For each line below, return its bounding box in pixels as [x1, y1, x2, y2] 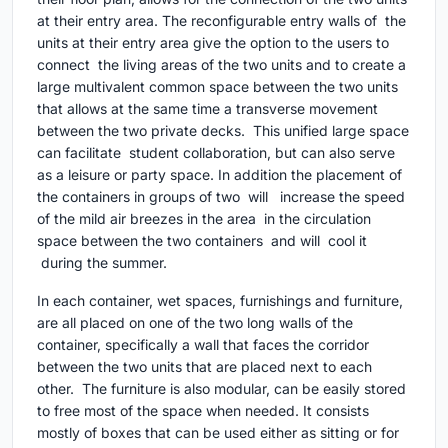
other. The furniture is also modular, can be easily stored [37, 380, 406, 398]
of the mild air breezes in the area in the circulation [37, 210, 371, 228]
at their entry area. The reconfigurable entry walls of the [37, 12, 406, 30]
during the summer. [37, 254, 171, 272]
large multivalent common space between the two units [37, 78, 398, 96]
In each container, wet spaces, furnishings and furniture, [37, 292, 403, 310]
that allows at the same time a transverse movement [37, 100, 378, 118]
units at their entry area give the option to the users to [37, 34, 397, 52]
